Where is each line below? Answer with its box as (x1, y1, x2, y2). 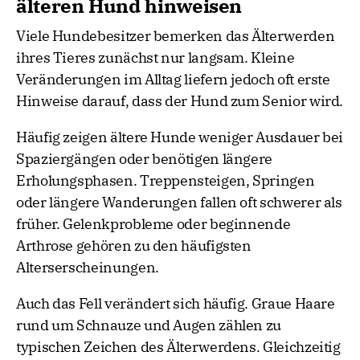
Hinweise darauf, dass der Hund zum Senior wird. (16, 92, 344, 111)
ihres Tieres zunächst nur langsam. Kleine (16, 48, 295, 67)
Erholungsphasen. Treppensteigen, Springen (16, 171, 315, 190)
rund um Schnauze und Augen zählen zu (16, 316, 282, 335)
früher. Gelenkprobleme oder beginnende (16, 215, 291, 234)
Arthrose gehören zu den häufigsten (16, 236, 252, 256)
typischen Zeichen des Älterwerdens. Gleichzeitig (16, 337, 341, 357)
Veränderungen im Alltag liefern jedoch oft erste (16, 70, 330, 89)
